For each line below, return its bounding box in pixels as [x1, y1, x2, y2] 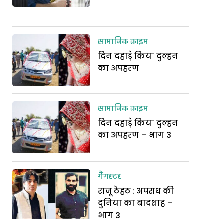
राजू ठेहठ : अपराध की [98, 185, 175, 197]
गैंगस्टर [98, 170, 122, 184]
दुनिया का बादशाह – [98, 197, 173, 209]
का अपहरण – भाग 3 [98, 130, 172, 141]
